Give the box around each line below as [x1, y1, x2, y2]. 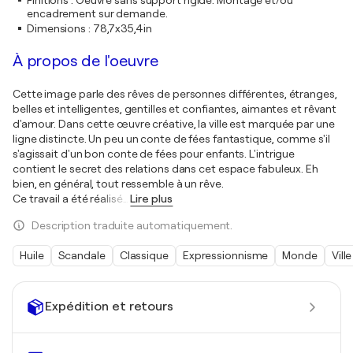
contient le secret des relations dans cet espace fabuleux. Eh [13, 162, 318, 175]
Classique [119, 248, 169, 262]
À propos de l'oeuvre [13, 51, 158, 70]
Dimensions [27, 21, 87, 35]
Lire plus [130, 191, 173, 205]
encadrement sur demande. [27, 6, 168, 20]
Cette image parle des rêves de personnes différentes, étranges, [13, 87, 337, 100]
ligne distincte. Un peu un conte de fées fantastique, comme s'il [13, 132, 330, 145]
